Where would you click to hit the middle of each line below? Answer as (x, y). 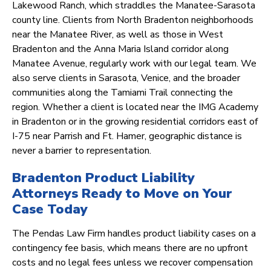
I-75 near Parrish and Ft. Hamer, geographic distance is (127, 136)
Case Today (50, 210)
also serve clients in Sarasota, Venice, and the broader (126, 78)
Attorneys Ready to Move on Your (122, 194)
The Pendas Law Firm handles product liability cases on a (134, 234)
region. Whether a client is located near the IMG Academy (135, 107)
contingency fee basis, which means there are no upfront (130, 248)
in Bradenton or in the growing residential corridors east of (135, 122)
